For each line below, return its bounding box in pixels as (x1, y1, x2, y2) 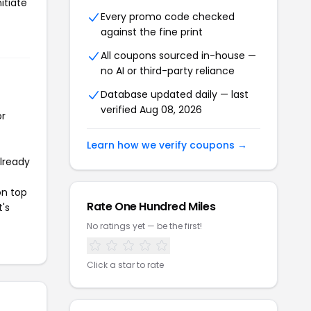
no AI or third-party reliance (101, 64, 235, 78)
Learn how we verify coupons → (87, 138, 247, 152)
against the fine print (101, 25, 203, 39)
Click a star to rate (87, 259, 164, 271)
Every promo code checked (101, 10, 235, 24)
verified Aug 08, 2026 (101, 103, 202, 117)
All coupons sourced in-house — (101, 49, 256, 62)
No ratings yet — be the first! (87, 220, 202, 232)
